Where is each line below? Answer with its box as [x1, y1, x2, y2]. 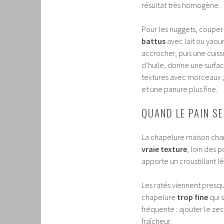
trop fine [177, 192, 208, 202]
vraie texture [141, 144, 187, 154]
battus [141, 36, 165, 46]
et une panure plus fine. [141, 84, 217, 94]
